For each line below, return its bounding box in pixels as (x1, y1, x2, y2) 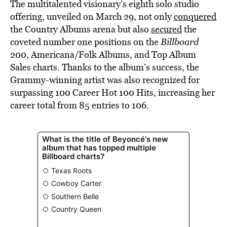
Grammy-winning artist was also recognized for (10, 73, 200, 86)
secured (151, 23, 182, 35)
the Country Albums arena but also (10, 23, 151, 35)
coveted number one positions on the (10, 35, 161, 48)
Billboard (161, 35, 199, 48)
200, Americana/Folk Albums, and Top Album (10, 48, 196, 61)
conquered (174, 10, 216, 23)
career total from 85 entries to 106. (10, 99, 149, 111)
